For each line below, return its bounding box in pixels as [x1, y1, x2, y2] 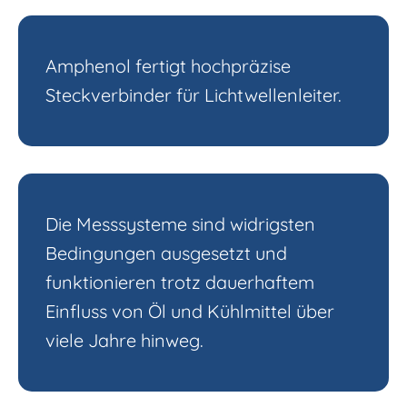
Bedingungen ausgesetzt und [45, 242, 287, 265]
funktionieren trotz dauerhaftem [45, 271, 314, 294]
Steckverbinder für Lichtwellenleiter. [45, 84, 342, 107]
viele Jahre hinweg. [45, 329, 203, 352]
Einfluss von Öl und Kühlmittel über [45, 300, 334, 323]
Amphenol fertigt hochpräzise [45, 55, 291, 78]
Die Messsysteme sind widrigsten [45, 213, 315, 236]
